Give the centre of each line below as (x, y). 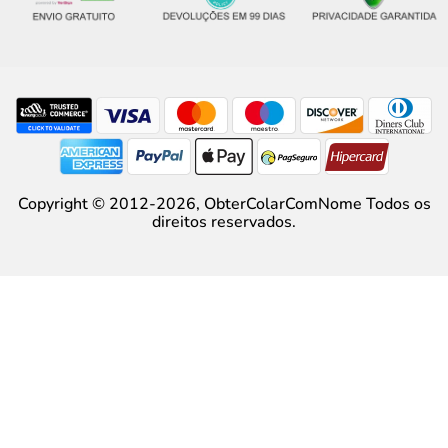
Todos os (396, 204)
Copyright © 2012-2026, (110, 204)
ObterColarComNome (282, 204)
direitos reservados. (224, 222)
